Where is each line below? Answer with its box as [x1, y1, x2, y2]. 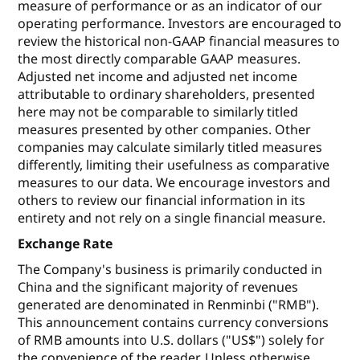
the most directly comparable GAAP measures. [18, 50, 301, 68]
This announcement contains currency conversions [18, 313, 329, 332]
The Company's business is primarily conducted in [18, 260, 323, 279]
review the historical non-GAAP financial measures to [18, 32, 341, 51]
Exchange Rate [18, 235, 113, 253]
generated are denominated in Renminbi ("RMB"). [18, 296, 320, 314]
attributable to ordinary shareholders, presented [18, 85, 316, 104]
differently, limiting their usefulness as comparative [18, 156, 330, 174]
